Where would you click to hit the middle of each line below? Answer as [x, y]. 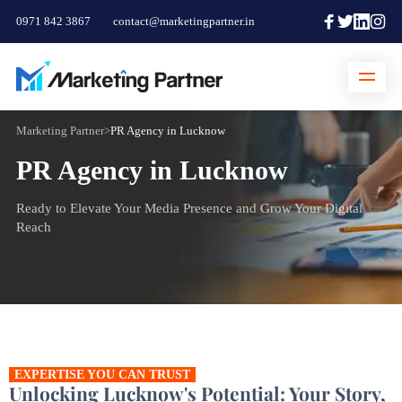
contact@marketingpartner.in [184, 21]
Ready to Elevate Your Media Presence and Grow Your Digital [189, 208]
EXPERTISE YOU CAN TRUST [102, 375]
